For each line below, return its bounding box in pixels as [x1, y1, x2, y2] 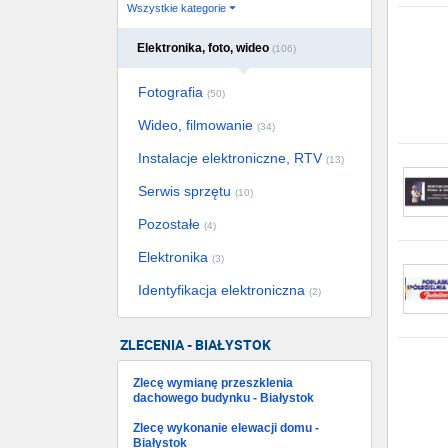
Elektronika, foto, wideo [137, 41, 272, 55]
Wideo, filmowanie [138, 117, 257, 133]
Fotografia [138, 84, 207, 100]
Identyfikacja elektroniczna [138, 282, 309, 298]
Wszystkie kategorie [127, 2, 226, 14]
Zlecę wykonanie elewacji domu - [133, 421, 319, 435]
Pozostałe [138, 216, 204, 232]
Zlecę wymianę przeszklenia [133, 376, 293, 390]
